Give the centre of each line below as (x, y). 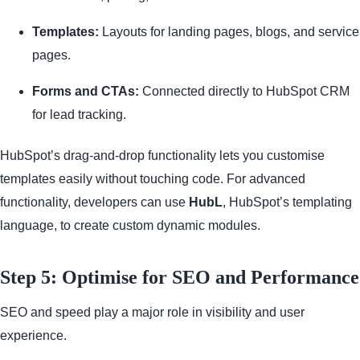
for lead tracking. (79, 114)
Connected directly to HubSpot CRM (244, 91)
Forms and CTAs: (86, 91)
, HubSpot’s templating (287, 202)
